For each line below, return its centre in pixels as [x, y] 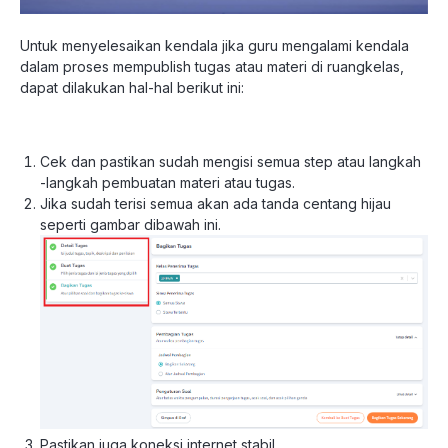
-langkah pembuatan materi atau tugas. [167, 183]
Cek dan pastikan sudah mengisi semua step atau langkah [230, 162]
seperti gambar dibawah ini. [130, 225]
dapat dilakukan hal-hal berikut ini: [132, 88]
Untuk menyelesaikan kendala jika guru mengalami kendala [214, 46]
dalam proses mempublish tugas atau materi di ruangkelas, [212, 67]
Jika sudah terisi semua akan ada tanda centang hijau [215, 204]
